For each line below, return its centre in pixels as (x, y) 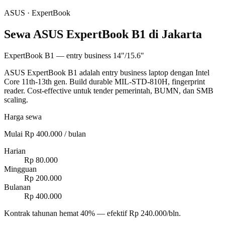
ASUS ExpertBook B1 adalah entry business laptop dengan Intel (107, 72)
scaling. (16, 99)
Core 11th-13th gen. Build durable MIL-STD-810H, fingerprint (104, 81)
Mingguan (20, 169)
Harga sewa (23, 117)
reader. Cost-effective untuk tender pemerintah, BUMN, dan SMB (109, 90)
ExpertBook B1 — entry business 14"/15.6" (74, 55)
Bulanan (17, 187)
